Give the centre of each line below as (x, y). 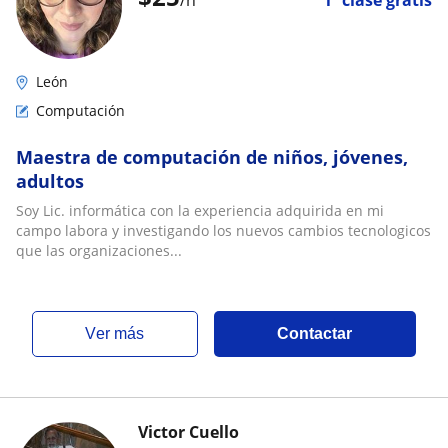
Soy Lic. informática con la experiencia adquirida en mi (200, 210)
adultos (50, 181)
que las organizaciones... (99, 250)
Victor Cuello (188, 432)
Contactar (315, 333)
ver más (120, 333)
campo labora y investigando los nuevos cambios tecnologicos (223, 230)
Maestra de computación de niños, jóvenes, (212, 157)
